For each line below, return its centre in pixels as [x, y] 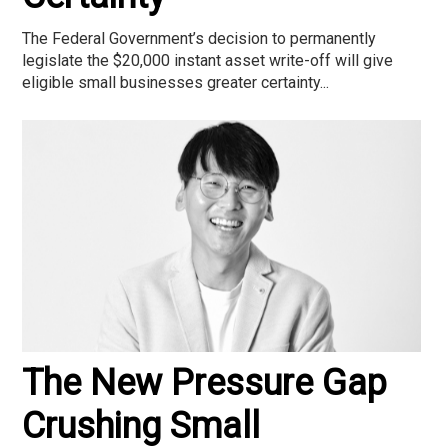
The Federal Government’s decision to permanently [199, 39]
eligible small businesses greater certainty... [175, 83]
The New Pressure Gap [204, 382]
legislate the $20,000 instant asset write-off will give [207, 61]
